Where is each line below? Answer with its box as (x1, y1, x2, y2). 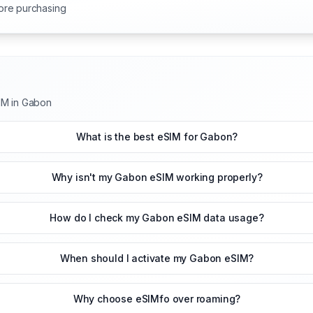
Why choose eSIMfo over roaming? (73, 293, 241, 305)
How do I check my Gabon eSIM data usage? (50, 212, 264, 224)
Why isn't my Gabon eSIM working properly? (51, 171, 263, 184)
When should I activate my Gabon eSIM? (59, 252, 254, 265)
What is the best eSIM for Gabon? (75, 131, 238, 143)
